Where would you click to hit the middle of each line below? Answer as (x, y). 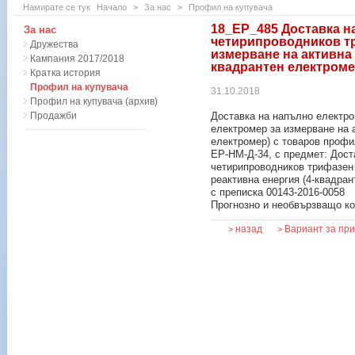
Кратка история (65, 73)
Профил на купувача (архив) (94, 101)
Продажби (53, 116)
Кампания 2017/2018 (77, 59)
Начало (112, 7)
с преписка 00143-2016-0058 (278, 193)
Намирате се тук (58, 7)
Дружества (54, 44)
